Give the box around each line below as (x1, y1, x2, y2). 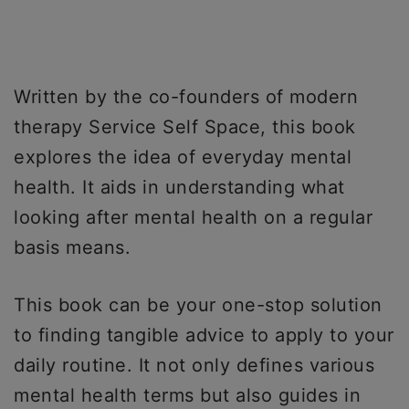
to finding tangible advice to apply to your (14, 323, 394, 346)
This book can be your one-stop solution (14, 293, 383, 316)
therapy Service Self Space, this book (14, 115, 356, 138)
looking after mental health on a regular (14, 205, 372, 228)
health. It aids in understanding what (14, 175, 345, 198)
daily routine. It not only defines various (14, 353, 374, 376)
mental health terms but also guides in (14, 383, 361, 406)
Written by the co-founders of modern (14, 85, 358, 108)
